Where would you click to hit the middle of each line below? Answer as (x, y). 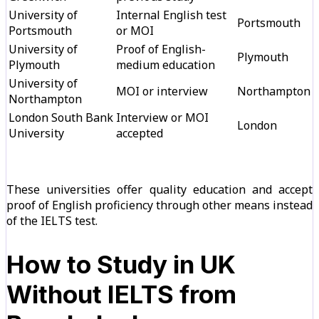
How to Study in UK (121, 264)
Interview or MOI (162, 117)
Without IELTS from (121, 294)
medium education (166, 64)
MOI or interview (162, 91)
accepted (140, 133)
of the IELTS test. (52, 220)
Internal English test (171, 15)
